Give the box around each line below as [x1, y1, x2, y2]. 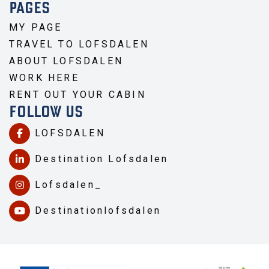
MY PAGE [9, 21, 62, 33]
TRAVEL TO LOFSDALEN [9, 38, 153, 50]
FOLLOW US [9, 104, 83, 121]
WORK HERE [9, 71, 79, 83]
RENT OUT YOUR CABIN [9, 88, 150, 100]
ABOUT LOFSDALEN [9, 55, 123, 67]
